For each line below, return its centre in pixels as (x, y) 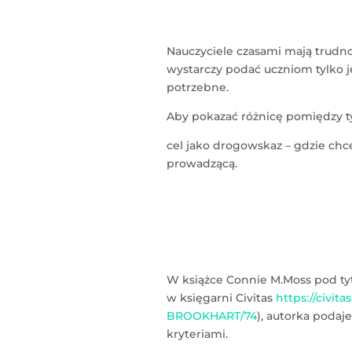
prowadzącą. (202, 164)
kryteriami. (197, 334)
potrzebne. (197, 88)
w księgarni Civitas (221, 298)
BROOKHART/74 (211, 316)
